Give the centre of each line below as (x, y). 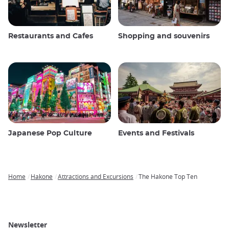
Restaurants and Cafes (51, 37)
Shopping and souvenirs (164, 37)
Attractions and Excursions (96, 177)
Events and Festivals (156, 134)
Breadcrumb (30, 185)
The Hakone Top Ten (168, 177)
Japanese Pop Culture (50, 134)
